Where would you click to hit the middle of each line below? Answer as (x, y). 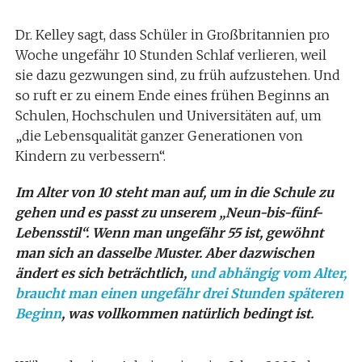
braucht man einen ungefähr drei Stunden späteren (179, 293)
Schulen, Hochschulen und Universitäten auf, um (168, 116)
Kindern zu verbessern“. (90, 156)
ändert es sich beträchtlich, (102, 273)
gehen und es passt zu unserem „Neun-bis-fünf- (168, 213)
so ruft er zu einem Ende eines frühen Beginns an (172, 95)
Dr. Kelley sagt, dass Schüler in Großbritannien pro (172, 35)
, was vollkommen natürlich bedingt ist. (187, 314)
